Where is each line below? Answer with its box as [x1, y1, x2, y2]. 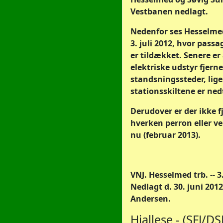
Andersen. [130, 193, 171, 204]
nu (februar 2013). [130, 129, 201, 140]
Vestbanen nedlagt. [130, 6, 208, 17]
